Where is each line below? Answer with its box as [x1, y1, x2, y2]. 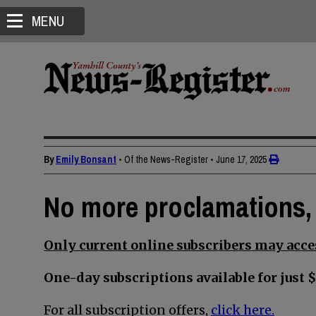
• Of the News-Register [119, 153, 208, 166]
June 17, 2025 [216, 153, 267, 166]
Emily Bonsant [56, 153, 116, 166]
